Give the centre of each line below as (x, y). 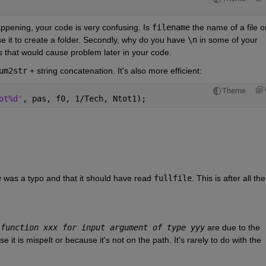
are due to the (232, 227)
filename (171, 27)
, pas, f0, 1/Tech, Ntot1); (84, 98)
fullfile (172, 178)
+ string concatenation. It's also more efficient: (114, 70)
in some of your (227, 39)
